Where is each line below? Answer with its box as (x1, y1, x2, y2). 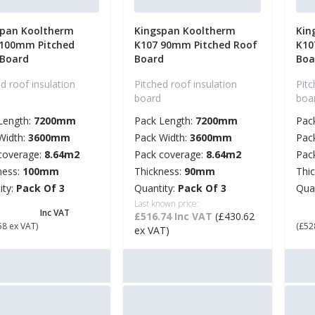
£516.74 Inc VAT (134, 210, 215, 224)
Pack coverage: (134, 148, 206, 162)
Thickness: (134, 165, 184, 179)
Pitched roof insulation (134, 77, 237, 91)
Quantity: (134, 181, 178, 195)
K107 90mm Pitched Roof (134, 38, 257, 52)
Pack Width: (134, 131, 190, 145)
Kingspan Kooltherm (134, 24, 236, 38)
